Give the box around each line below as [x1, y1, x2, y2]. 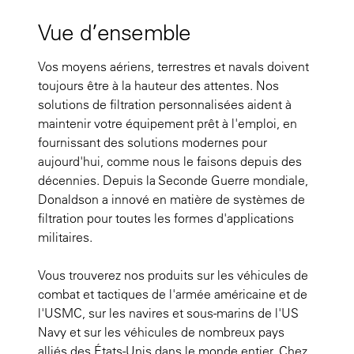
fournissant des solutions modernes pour [38, 134, 267, 150]
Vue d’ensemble [38, 18, 191, 46]
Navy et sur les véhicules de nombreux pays [38, 324, 284, 340]
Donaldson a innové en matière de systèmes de [38, 191, 305, 207]
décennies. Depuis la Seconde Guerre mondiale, [38, 172, 308, 188]
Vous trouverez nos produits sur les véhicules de [38, 267, 308, 283]
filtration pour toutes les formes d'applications [38, 210, 294, 226]
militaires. [38, 229, 92, 245]
